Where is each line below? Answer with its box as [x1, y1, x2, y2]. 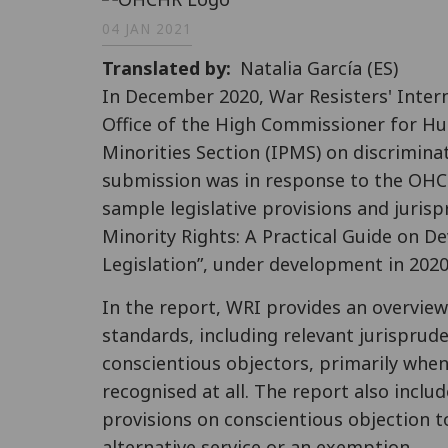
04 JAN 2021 [102, 20, 192, 38]
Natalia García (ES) [240, 55, 398, 80]
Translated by [102, 55, 226, 80]
